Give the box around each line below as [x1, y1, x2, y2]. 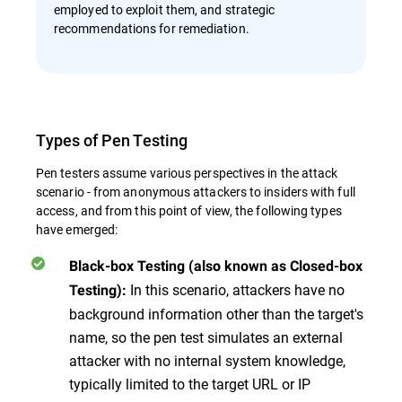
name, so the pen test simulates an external [69, 328, 343, 347]
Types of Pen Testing [36, 129, 188, 152]
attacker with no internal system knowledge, [69, 351, 345, 371]
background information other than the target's [69, 304, 363, 324]
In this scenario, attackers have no [127, 280, 345, 300]
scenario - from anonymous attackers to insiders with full [36, 183, 355, 201]
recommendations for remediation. [54, 20, 249, 38]
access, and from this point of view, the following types [36, 202, 342, 220]
